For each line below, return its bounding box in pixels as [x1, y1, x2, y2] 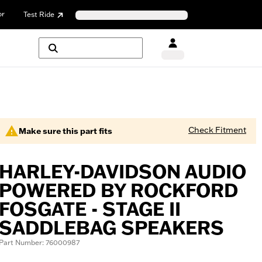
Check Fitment [188, 125, 246, 135]
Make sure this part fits [19, 126, 112, 136]
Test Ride [23, 9, 54, 19]
